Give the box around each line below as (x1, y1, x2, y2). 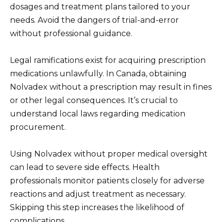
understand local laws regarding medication (10, 109, 185, 119)
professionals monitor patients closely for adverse (10, 176, 205, 186)
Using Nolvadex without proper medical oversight (10, 149, 208, 159)
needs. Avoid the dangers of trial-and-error (10, 15, 179, 25)
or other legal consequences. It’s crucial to (10, 96, 178, 106)
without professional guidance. (10, 29, 132, 38)
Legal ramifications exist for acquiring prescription (10, 55, 206, 65)
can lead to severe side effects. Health (10, 163, 160, 172)
